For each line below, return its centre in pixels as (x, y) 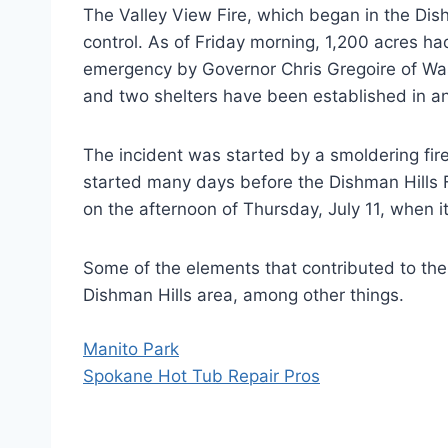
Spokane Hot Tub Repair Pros (201, 376)
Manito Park (131, 349)
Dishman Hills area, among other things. (243, 295)
